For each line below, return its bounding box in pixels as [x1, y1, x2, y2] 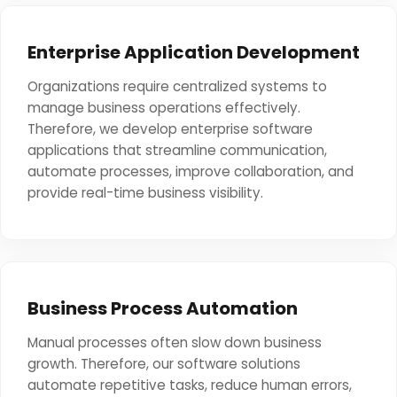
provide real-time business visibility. [27, 183, 263, 202]
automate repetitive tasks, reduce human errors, [27, 376, 352, 394]
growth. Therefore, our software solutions [27, 354, 300, 373]
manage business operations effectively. [27, 98, 300, 117]
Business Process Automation [27, 296, 298, 321]
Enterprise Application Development [27, 40, 360, 65]
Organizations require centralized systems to [27, 77, 327, 96]
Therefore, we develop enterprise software [27, 120, 313, 138]
